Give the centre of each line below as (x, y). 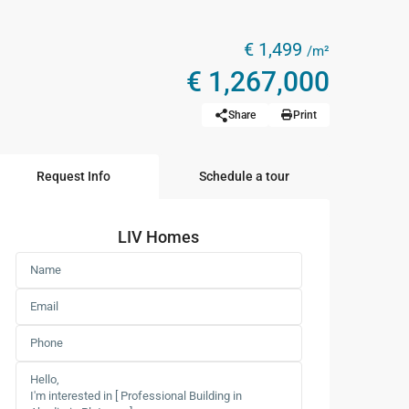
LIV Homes (159, 237)
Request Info (73, 176)
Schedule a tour (244, 176)
